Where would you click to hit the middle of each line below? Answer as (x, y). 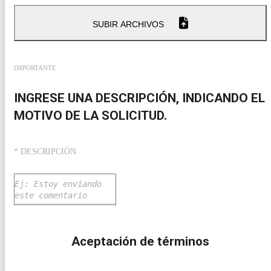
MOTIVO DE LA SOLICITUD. (90, 115)
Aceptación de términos (140, 241)
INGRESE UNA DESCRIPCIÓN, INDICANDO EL (139, 98)
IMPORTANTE (35, 68)
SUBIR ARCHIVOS (128, 24)
